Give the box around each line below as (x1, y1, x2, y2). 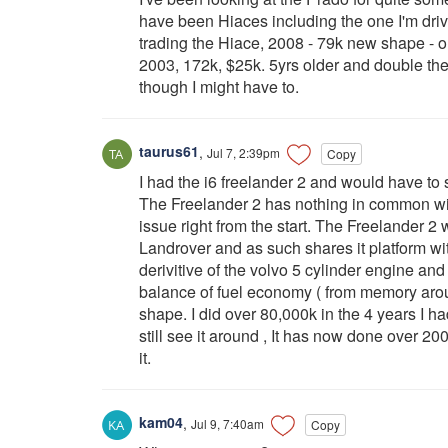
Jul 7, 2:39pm (207, 143, 280, 161)
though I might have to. (139, 74, 299, 98)
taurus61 (135, 141, 199, 162)
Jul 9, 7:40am (191, 414, 264, 432)
